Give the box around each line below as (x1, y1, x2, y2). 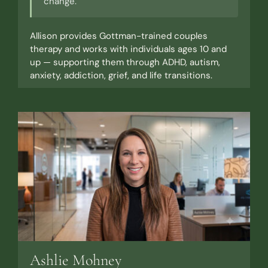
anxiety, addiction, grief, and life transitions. (29, 69, 212, 81)
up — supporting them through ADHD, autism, (29, 56, 220, 68)
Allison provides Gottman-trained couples (29, 29, 208, 42)
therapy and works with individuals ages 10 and (29, 42, 227, 55)
